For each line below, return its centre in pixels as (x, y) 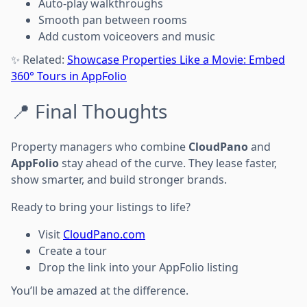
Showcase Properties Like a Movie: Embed (176, 59)
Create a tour (73, 250)
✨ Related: (39, 59)
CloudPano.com (104, 234)
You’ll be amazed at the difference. (100, 290)
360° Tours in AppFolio (69, 76)
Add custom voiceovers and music (127, 36)
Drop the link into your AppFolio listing (138, 267)
